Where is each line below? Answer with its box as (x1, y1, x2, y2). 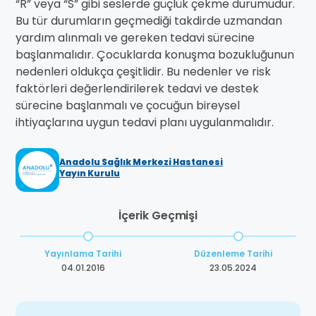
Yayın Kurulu (59, 167, 120, 180)
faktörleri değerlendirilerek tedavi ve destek (16, 80, 259, 97)
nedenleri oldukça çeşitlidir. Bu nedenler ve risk (16, 63, 271, 80)
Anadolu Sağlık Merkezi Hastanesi (59, 156, 223, 169)
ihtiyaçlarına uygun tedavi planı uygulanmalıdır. (16, 114, 274, 131)
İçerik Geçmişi (119, 207, 197, 224)
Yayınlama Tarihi (44, 248, 121, 260)
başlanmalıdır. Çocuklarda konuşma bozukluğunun (16, 47, 294, 63)
